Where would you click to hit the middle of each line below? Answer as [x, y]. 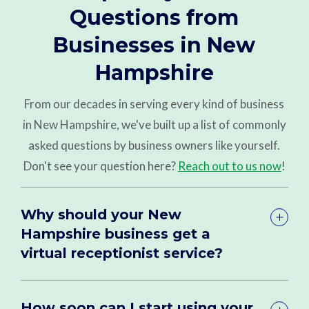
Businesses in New [154, 46]
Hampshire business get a [116, 234]
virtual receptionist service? [122, 253]
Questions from [154, 18]
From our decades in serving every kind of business [154, 104]
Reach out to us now [229, 166]
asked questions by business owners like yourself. [154, 146]
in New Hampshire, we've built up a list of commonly [154, 125]
